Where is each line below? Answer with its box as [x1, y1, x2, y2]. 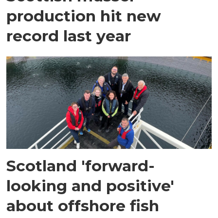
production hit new [6, 6, 162, 25]
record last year [6, 26, 131, 45]
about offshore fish [6, 196, 160, 216]
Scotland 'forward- [6, 156, 155, 176]
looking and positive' [6, 176, 175, 196]
